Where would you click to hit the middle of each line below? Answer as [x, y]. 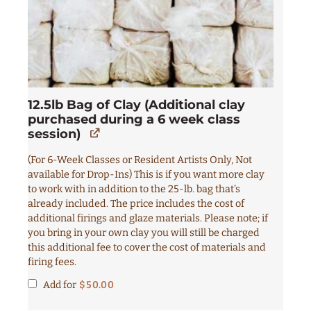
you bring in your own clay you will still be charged [144, 233]
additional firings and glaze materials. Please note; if [148, 218]
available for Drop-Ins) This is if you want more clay [146, 174]
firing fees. [52, 262]
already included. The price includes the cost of [136, 203]
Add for [60, 285]
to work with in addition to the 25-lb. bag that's [134, 189]
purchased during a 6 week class [134, 119]
